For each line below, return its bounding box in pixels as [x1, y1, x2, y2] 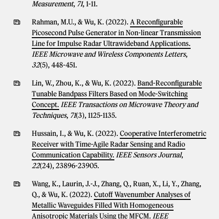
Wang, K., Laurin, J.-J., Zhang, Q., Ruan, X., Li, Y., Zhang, [32, 179, 201, 188]
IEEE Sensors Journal [116, 151, 181, 159]
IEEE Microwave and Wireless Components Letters [32, 50, 186, 59]
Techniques [32, 111, 66, 120]
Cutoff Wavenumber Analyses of [94, 190, 191, 199]
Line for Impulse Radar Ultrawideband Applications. [32, 39, 191, 48]
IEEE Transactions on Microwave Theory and [61, 100, 198, 109]
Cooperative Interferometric [120, 129, 206, 138]
